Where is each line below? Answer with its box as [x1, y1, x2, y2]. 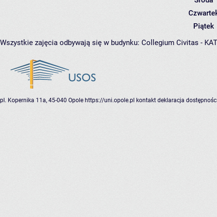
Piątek [193, 22, 214, 31]
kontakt [136, 97, 156, 104]
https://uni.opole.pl [85, 97, 135, 104]
